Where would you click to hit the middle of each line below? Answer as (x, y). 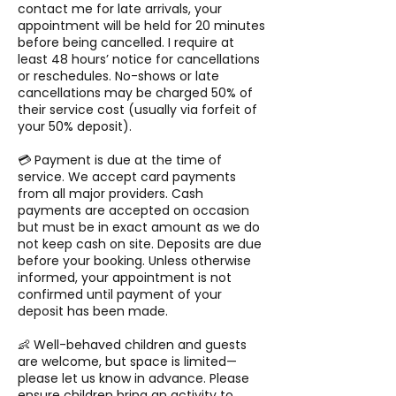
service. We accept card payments (127, 177)
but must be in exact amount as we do (139, 228)
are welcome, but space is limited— (127, 362)
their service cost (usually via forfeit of (137, 110)
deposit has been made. (93, 312)
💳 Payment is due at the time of (120, 160)
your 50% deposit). (75, 127)
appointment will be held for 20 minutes (141, 26)
